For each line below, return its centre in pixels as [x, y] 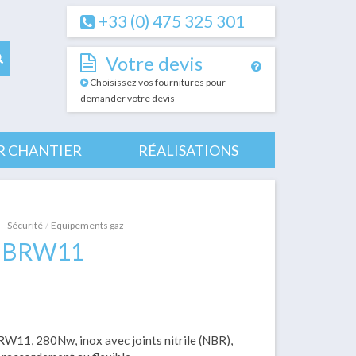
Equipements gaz [87, 225]
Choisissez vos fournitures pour [157, 82]
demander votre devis [127, 98]
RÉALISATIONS [188, 150]
